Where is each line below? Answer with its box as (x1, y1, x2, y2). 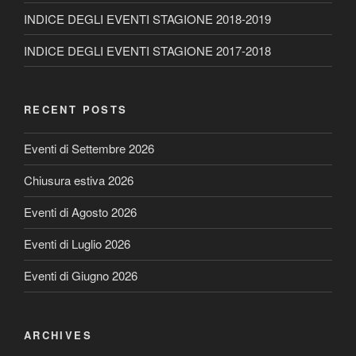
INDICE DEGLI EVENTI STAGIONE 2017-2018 (24, 41, 271, 59)
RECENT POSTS (24, 102, 128, 117)
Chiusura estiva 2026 (24, 172, 133, 188)
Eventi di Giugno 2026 (24, 267, 137, 284)
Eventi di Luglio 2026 (24, 235, 130, 252)
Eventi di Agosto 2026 (24, 203, 137, 220)
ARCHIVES (24, 327, 92, 342)
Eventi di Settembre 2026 (24, 140, 154, 157)
